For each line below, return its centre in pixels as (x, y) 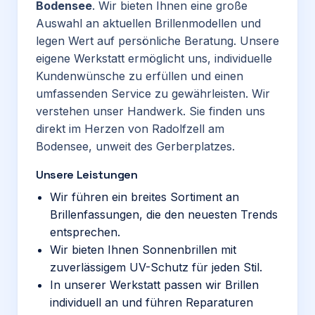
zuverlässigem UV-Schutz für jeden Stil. (156, 267)
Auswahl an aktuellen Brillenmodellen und (148, 23)
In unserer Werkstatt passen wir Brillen (154, 285)
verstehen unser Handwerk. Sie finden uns (150, 111)
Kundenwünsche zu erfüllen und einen (140, 76)
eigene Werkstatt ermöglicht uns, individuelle (154, 58)
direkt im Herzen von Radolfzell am (130, 129)
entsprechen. (85, 232)
